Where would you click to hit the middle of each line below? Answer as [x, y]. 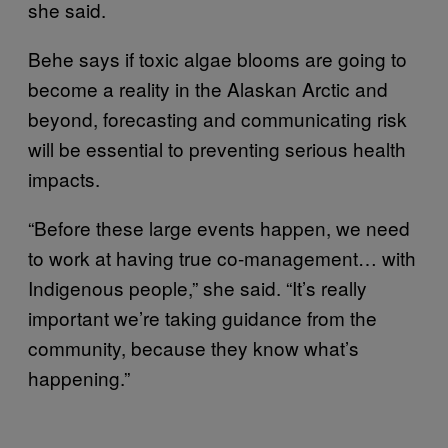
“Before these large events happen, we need [219, 228]
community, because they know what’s [193, 348]
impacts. [64, 179]
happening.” [79, 378]
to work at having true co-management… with [222, 258]
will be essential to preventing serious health [217, 149]
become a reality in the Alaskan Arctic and [208, 89]
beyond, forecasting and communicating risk [217, 119]
